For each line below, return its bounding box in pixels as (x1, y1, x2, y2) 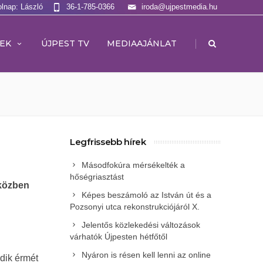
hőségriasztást (70, 172, 124, 181)
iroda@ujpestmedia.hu (141, 2, 217, 11)
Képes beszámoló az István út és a (82, 190, 211, 200)
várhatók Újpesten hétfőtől (70, 232, 167, 241)
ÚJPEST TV (41, 38, 89, 49)
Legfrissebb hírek (70, 136, 146, 147)
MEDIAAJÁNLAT (107, 38, 177, 49)
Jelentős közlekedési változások (82, 220, 200, 230)
